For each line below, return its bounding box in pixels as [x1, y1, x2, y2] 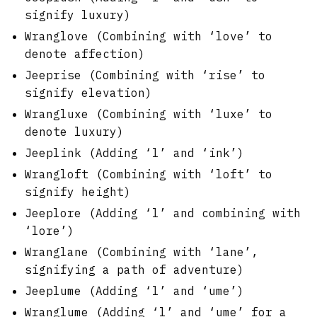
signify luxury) [25, 7, 131, 22]
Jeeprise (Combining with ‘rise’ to [25, 67, 265, 82]
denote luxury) [25, 124, 124, 139]
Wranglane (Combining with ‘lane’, [25, 244, 258, 259]
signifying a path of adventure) [25, 262, 244, 277]
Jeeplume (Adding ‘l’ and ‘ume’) [25, 283, 244, 298]
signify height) [25, 184, 131, 199]
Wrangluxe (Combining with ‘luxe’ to [25, 106, 272, 121]
